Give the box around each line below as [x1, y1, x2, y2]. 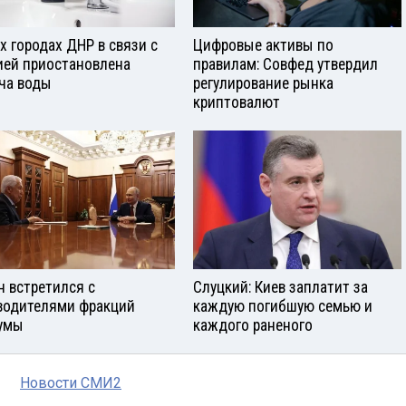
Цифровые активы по [193, 36, 333, 55]
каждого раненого [193, 315, 313, 334]
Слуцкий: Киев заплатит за [193, 277, 368, 296]
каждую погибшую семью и [193, 296, 372, 315]
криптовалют [193, 93, 280, 112]
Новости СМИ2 [20, 373, 121, 391]
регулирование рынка [193, 74, 333, 93]
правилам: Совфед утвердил [193, 55, 378, 74]
